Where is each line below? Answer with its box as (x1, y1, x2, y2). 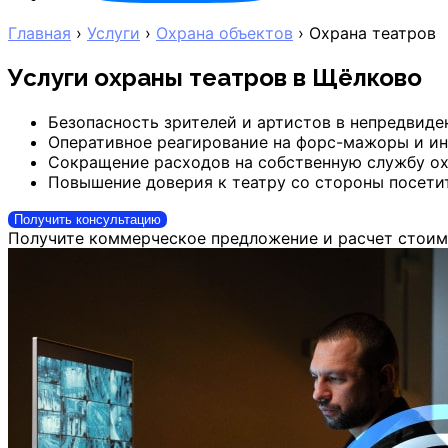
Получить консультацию (14, 211, 161, 227)
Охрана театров (309, 23, 436, 43)
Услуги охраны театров (8, 62, 293, 92)
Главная (8, 23, 71, 43)
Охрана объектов (156, 23, 293, 43)
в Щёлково (293, 62, 422, 92)
